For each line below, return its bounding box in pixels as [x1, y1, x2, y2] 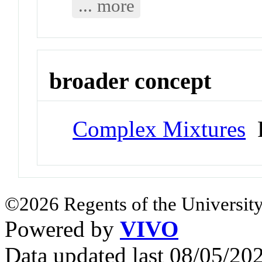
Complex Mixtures [73, 116, 246, 142]
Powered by [5, 216, 120, 242]
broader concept [49, 67, 212, 94]
